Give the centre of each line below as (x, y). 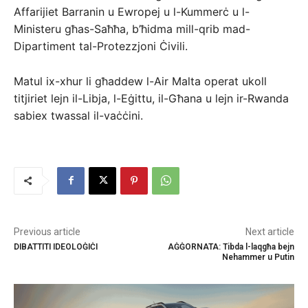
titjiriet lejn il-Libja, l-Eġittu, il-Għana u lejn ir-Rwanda (151, 98)
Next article (269, 231)
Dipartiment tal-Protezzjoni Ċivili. (102, 46)
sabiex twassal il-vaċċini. (80, 115)
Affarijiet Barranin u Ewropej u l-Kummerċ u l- (132, 11)
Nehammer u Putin (258, 257)
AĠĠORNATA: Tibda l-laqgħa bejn (231, 246)
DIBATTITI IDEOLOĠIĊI (56, 246)
